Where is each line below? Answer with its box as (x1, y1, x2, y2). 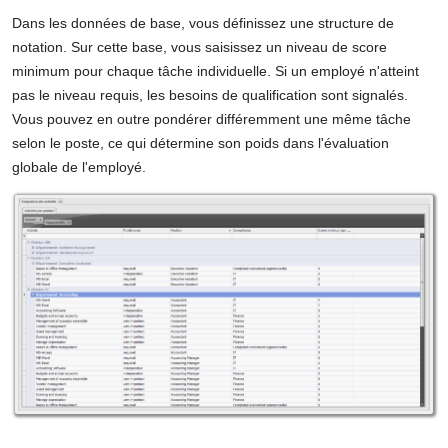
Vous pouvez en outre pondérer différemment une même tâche (12, 111, 411, 127)
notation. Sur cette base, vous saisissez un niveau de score (12, 39, 387, 55)
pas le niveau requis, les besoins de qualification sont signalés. (12, 87, 408, 103)
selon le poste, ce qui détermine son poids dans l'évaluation (12, 135, 389, 151)
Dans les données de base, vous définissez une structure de (12, 15, 394, 31)
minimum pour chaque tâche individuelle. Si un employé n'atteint (12, 63, 419, 79)
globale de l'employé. (12, 159, 146, 175)
